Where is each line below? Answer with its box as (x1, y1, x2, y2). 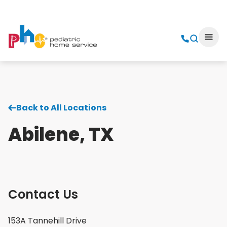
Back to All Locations (16, 102, 106, 113)
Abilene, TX (8, 122, 114, 147)
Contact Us (8, 186, 78, 203)
